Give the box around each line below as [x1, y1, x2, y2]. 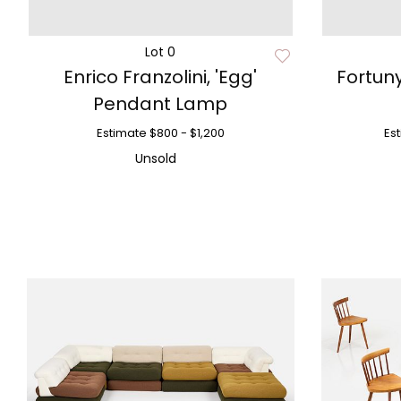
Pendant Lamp [93, 91, 228, 116]
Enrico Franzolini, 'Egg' [64, 64, 258, 90]
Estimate [96, 124, 147, 141]
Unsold [135, 149, 177, 167]
